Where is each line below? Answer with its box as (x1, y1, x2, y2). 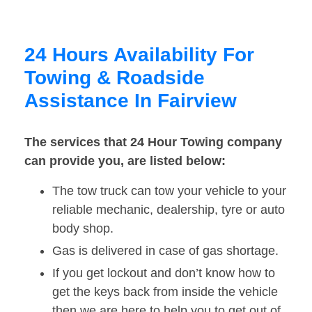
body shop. (52, 221, 114, 236)
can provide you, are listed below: (24, 154, 226, 169)
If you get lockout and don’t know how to (52, 266, 275, 281)
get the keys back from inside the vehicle (52, 285, 278, 299)
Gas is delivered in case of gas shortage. (52, 244, 279, 258)
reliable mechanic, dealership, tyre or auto (52, 203, 285, 217)
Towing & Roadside (24, 67, 205, 89)
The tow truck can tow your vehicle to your (52, 184, 286, 198)
